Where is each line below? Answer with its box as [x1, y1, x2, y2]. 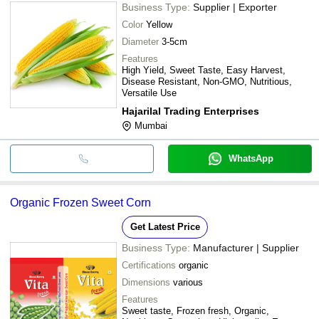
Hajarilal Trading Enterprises [122, 105, 259, 117]
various [173, 276, 203, 288]
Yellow [146, 19, 172, 30]
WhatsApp [228, 152, 273, 164]
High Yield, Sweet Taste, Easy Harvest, [122, 64, 286, 75]
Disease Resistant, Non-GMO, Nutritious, [122, 75, 292, 87]
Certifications [122, 259, 176, 271]
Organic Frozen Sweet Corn [10, 196, 151, 209]
